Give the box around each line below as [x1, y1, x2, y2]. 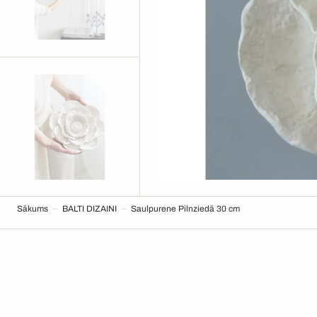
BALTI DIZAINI [62, 204, 117, 214]
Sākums [17, 204, 48, 214]
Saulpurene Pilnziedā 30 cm [131, 204, 240, 214]
